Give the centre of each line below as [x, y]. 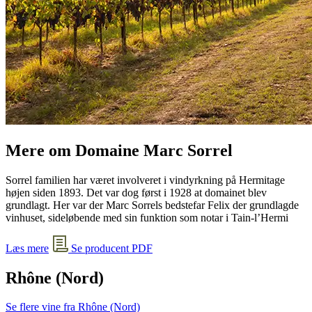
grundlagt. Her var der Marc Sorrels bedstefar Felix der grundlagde [152, 205]
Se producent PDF [110, 248]
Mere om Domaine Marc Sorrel [119, 150]
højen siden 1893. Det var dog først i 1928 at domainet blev [136, 192]
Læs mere [27, 248]
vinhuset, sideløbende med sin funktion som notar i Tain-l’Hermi [147, 217]
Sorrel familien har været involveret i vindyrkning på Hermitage [145, 180]
